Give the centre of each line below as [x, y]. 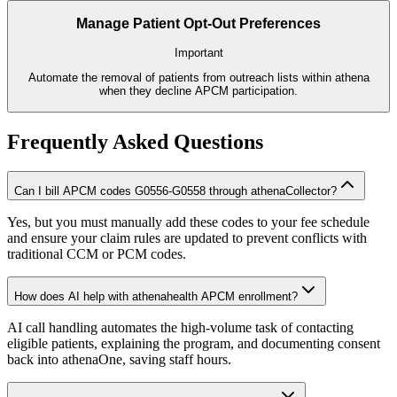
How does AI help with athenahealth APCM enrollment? [156, 297]
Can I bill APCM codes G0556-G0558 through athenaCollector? [175, 191]
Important [198, 53]
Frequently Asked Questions [135, 141]
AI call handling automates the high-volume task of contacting [180, 328]
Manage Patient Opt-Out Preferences [198, 24]
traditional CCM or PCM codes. [97, 254]
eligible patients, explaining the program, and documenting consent [194, 344]
